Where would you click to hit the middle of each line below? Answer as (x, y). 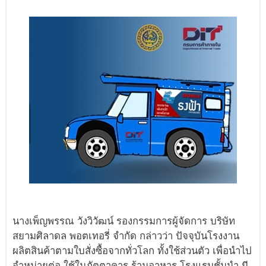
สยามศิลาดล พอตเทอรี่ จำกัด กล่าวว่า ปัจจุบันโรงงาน (126, 235)
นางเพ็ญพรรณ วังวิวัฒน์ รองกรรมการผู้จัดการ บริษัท (124, 221)
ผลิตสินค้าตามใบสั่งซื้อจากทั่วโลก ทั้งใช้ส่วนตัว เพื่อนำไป (132, 250)
